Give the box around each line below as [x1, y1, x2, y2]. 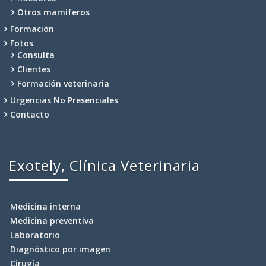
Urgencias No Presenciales [10, 94, 118, 106]
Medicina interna [10, 201, 81, 212]
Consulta [17, 49, 55, 61]
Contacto [10, 109, 49, 120]
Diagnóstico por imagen [10, 243, 110, 255]
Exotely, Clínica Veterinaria [9, 156, 200, 175]
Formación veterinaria [17, 78, 109, 89]
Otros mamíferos [17, 7, 90, 18]
